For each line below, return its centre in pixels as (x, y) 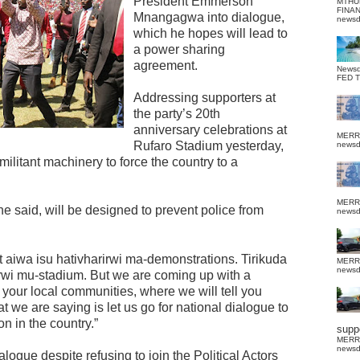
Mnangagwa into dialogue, (209, 17)
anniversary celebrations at (210, 130)
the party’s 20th (177, 114)
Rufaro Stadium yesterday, (209, 146)
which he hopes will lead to (211, 33)
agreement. (166, 65)
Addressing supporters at (205, 98)
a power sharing (179, 49)
